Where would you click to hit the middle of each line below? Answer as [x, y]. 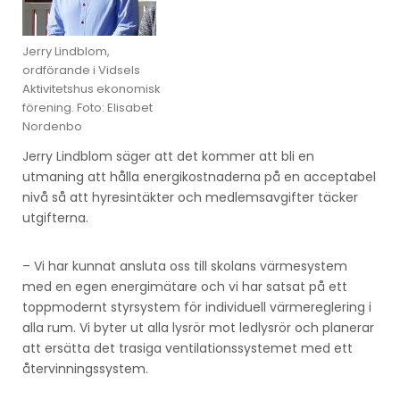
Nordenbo [52, 126]
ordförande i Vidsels [81, 70]
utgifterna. [55, 217]
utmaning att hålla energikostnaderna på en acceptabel [199, 176]
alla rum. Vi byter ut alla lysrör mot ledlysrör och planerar [198, 327]
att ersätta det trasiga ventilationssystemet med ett [187, 348]
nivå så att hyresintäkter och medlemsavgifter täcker [190, 197]
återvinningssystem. [85, 368]
